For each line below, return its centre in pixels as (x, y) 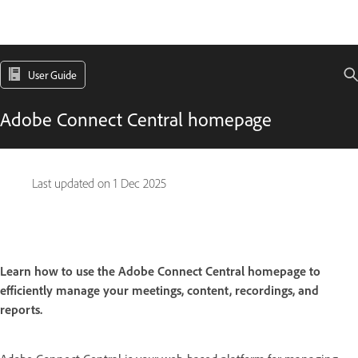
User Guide (52, 75)
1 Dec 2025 (140, 183)
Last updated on (73, 183)
